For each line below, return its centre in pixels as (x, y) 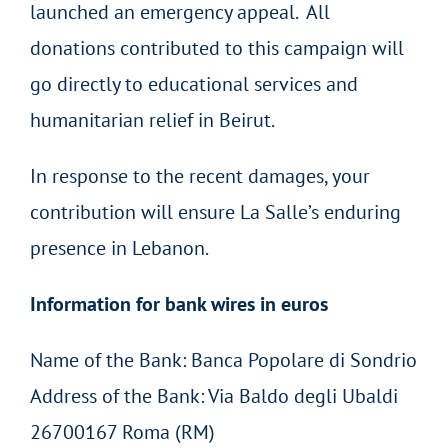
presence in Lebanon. (119, 248)
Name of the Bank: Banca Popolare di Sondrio (223, 360)
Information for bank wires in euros (181, 304)
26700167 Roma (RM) (122, 432)
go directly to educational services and (194, 84)
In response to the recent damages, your (200, 176)
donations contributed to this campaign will (217, 48)
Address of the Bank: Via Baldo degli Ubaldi (214, 396)
